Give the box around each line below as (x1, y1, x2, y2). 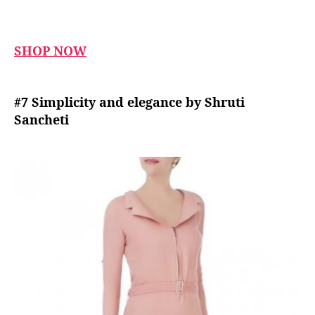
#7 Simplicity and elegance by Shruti (14, 93, 245, 110)
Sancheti (14, 110, 72, 128)
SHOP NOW (14, 42, 86, 60)
